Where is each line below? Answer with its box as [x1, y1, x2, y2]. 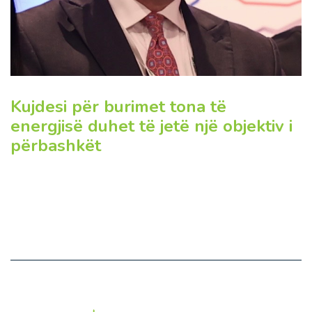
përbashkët [10, 134, 101, 157]
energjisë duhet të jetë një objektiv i [10, 115, 292, 138]
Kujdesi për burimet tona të [10, 95, 226, 118]
